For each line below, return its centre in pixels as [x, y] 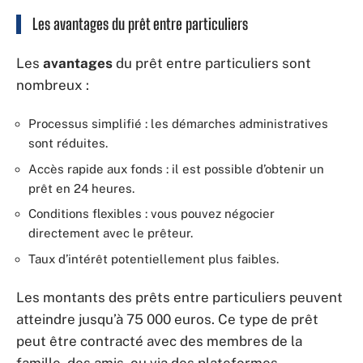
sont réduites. [68, 143]
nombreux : [53, 85]
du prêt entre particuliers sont [212, 63]
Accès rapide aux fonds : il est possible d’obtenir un [176, 169]
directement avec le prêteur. [111, 233]
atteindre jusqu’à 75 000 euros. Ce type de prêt [167, 319]
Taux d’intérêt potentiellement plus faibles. [154, 258]
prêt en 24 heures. [81, 188]
